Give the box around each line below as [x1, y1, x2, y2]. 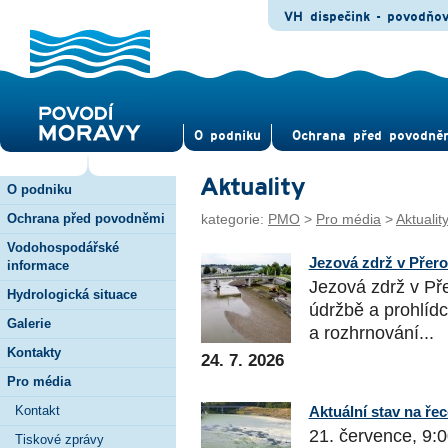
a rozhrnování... [308, 323, 434, 344]
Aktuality [200, 173, 304, 200]
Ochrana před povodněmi [7, 210, 165, 226]
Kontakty [7, 344, 61, 360]
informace [7, 257, 69, 273]
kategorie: [201, 210, 268, 227]
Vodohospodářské [7, 239, 119, 255]
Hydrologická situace [7, 286, 137, 302]
